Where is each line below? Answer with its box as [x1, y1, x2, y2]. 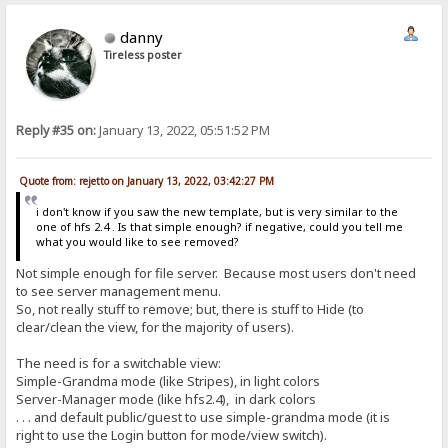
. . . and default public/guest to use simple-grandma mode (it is [16, 408, 391, 427]
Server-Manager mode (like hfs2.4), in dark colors [16, 390, 317, 409]
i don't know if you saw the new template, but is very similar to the [35, 203, 398, 219]
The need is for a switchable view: [16, 354, 225, 373]
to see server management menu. [16, 282, 225, 301]
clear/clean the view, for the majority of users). [16, 318, 298, 337]
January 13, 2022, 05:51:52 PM [96, 122, 271, 140]
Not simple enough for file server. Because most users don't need [16, 264, 417, 283]
